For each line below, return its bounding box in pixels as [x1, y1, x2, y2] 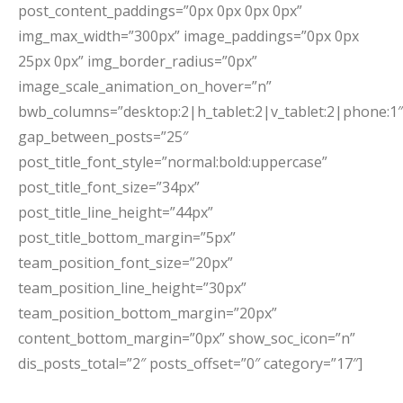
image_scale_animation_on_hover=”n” [18, 76, 272, 96]
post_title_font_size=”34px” [18, 177, 200, 197]
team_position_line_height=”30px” [18, 278, 246, 298]
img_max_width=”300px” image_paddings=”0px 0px [18, 26, 359, 46]
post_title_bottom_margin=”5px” [18, 228, 236, 247]
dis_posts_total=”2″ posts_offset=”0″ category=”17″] [18, 354, 363, 373]
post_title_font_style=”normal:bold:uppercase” [18, 152, 327, 172]
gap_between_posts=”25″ [18, 127, 188, 147]
